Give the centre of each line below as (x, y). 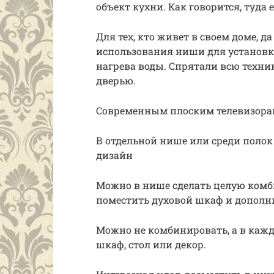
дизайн (114, 155)
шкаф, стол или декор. (151, 244)
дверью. (116, 80)
